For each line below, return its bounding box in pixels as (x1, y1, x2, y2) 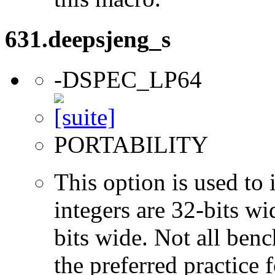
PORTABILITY (54, 131, 208, 158)
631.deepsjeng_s (5, 25, 171, 52)
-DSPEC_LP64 (54, 66, 202, 93)
